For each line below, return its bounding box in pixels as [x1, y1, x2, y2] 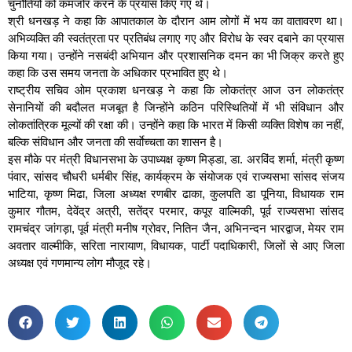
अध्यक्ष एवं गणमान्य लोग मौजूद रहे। [8, 255, 152, 269]
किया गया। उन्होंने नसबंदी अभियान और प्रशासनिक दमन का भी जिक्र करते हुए [8, 48, 344, 62]
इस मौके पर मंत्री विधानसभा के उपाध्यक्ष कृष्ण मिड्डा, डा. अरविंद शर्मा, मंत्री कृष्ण [8, 152, 344, 166]
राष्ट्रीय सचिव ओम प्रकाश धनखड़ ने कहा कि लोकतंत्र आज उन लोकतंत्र [8, 82, 344, 97]
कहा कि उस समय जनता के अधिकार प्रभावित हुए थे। [8, 65, 228, 79]
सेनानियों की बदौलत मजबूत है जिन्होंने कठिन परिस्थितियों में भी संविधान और [8, 100, 344, 114]
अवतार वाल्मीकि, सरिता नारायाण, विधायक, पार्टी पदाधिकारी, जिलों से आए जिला [8, 238, 344, 252]
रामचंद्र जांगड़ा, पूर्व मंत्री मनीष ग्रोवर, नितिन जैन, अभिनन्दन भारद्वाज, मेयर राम [8, 221, 344, 235]
